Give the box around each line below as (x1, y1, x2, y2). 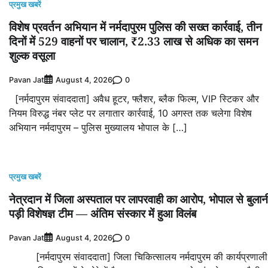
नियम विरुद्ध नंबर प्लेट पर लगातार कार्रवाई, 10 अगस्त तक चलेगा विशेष (9, 107, 252, 120)
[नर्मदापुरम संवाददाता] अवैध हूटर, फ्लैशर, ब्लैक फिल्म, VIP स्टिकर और (9, 93, 259, 105)
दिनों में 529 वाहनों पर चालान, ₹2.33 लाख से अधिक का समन (9, 33, 258, 50)
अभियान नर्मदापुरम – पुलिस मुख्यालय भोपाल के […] (9, 121, 187, 134)
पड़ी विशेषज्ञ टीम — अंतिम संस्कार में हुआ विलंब (9, 206, 196, 222)
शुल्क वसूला (9, 48, 55, 64)
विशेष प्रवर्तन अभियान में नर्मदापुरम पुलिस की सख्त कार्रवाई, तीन (9, 19, 262, 35)
